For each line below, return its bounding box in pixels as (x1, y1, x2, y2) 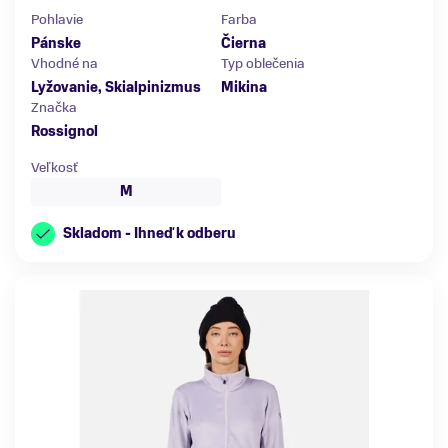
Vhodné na (31, 53, 98, 73)
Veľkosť (31, 157, 78, 177)
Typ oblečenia (221, 53, 305, 73)
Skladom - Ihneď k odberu (63, 223, 236, 243)
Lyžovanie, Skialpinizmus (31, 77, 201, 97)
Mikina (221, 77, 267, 97)
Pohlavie (31, 9, 83, 29)
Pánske (31, 33, 81, 53)
